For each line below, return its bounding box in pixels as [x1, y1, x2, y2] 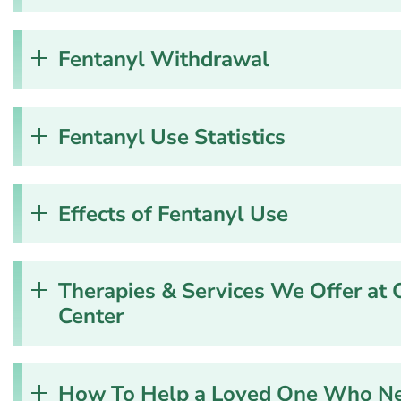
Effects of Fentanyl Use [58, 199, 288, 228]
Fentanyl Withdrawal [58, 45, 269, 74]
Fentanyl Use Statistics [58, 122, 286, 151]
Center [58, 302, 124, 331]
